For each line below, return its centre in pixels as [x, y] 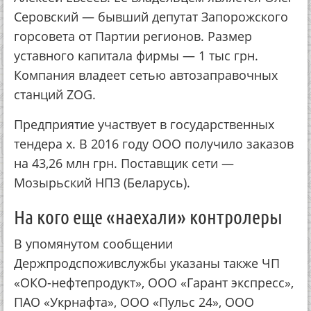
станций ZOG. [55, 95]
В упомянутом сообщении [93, 244]
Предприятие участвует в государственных [144, 125]
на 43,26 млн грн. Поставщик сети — [124, 163]
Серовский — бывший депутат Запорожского [151, 17]
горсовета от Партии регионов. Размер [133, 36]
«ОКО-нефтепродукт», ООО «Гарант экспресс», [154, 283]
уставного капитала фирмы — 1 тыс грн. [136, 56]
